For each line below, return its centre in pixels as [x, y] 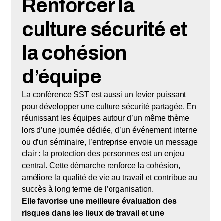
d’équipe [61, 76]
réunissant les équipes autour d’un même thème [106, 118]
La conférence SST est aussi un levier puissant [104, 94]
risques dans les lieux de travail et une [93, 213]
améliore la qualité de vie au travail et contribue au [110, 177]
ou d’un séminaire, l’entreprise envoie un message [110, 142]
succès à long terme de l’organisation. [88, 189]
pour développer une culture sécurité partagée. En [109, 106]
